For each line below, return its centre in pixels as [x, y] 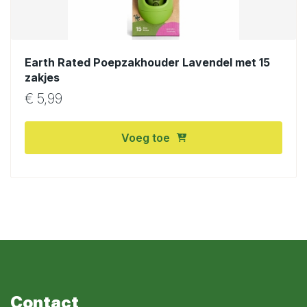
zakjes [42, 77]
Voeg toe [145, 137]
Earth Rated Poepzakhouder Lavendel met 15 [147, 62]
